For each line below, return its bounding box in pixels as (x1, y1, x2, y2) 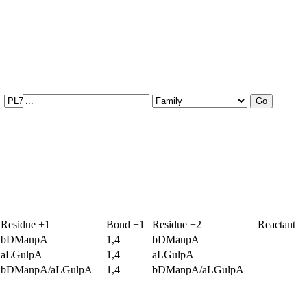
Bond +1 (106, 218, 145, 230)
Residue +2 (152, 218, 201, 230)
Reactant (258, 218, 295, 230)
